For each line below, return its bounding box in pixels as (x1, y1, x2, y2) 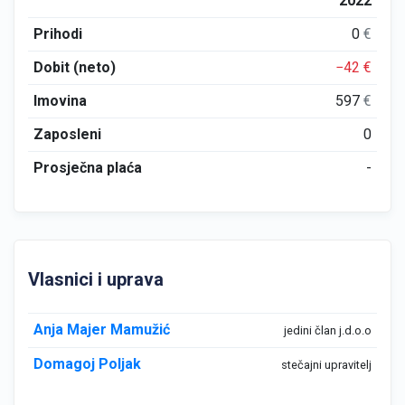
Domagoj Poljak (33, 355, 141, 372)
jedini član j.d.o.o (284, 324, 372, 337)
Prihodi (33, 25, 82, 42)
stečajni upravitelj (281, 358, 372, 372)
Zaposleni (33, 126, 101, 143)
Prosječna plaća (33, 159, 142, 176)
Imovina (33, 92, 87, 109)
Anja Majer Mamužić (33, 321, 170, 338)
